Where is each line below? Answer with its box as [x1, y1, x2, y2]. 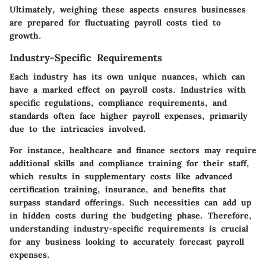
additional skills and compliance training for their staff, [9, 157, 249, 169]
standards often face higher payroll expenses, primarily [9, 110, 248, 121]
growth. [9, 30, 42, 41]
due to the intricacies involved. [9, 123, 146, 134]
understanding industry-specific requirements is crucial [9, 223, 248, 234]
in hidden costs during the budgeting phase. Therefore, [9, 210, 252, 221]
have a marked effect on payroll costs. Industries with [9, 84, 246, 95]
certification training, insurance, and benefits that [9, 183, 226, 195]
